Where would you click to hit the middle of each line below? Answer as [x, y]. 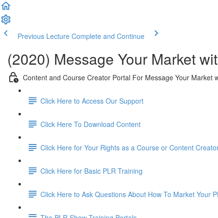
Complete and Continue [108, 36]
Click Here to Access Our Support [92, 100]
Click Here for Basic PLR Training [91, 171]
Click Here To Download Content [91, 124]
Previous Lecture [44, 36]
